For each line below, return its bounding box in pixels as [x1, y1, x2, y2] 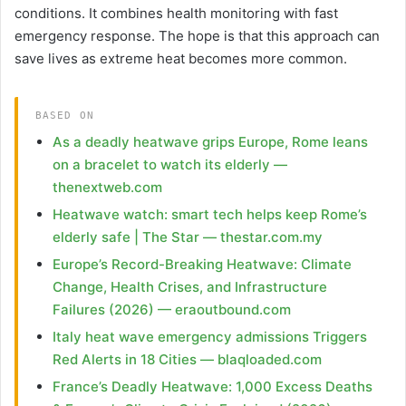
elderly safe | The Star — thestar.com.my [52, 228, 323, 246]
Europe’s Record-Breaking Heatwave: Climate [52, 256, 352, 274]
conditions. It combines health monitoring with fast [14, 5, 338, 23]
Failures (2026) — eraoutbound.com [52, 301, 291, 319]
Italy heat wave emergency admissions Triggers [52, 328, 367, 346]
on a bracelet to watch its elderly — [52, 156, 287, 174]
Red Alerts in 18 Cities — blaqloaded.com [52, 351, 322, 369]
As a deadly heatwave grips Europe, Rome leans [52, 133, 368, 151]
